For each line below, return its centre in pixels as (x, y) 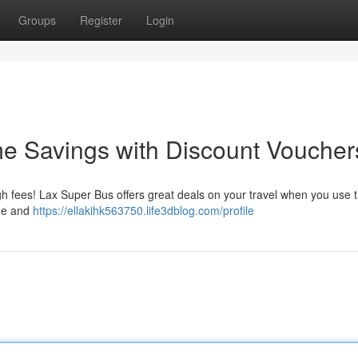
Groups (37, 20)
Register (101, 20)
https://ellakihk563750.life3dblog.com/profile (143, 210)
